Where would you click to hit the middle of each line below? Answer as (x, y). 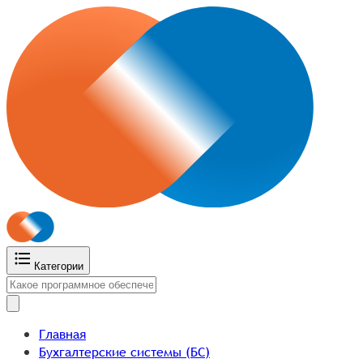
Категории (59, 266)
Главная (62, 333)
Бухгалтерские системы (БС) (124, 351)
